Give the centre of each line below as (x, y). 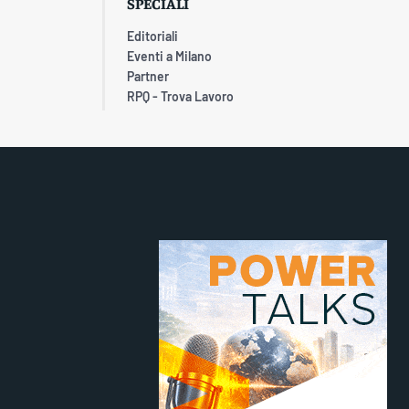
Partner (148, 76)
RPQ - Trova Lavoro (180, 96)
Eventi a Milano (169, 56)
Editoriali (152, 36)
